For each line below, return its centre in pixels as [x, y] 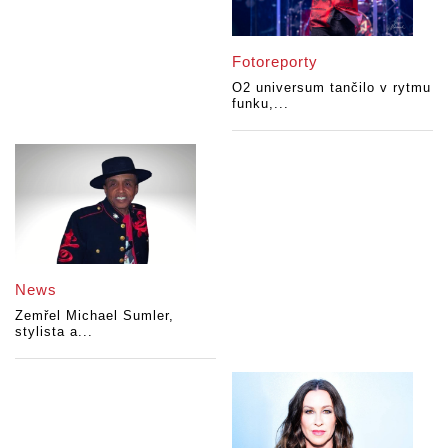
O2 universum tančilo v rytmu [332, 87]
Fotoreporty [275, 61]
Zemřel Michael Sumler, [94, 316]
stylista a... [54, 332]
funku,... [261, 103]
